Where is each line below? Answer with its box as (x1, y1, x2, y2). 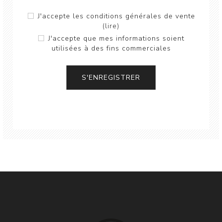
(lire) (103, 21, 119, 31)
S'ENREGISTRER (82, 73, 140, 83)
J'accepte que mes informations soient (48, 34, 184, 44)
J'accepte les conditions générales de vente (37, 11, 195, 21)
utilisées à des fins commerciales (51, 44, 171, 54)
